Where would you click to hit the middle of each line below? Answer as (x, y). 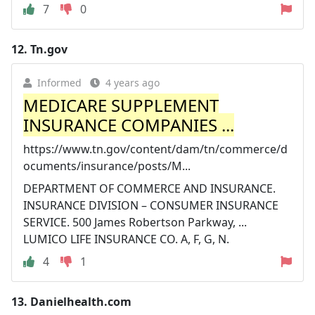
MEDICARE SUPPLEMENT (121, 105)
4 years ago (133, 82)
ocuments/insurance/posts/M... (107, 166)
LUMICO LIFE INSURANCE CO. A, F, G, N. (126, 239)
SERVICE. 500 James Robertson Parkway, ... (135, 222)
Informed (59, 82)
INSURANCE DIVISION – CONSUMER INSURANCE (151, 205)
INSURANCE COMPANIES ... (129, 124)
